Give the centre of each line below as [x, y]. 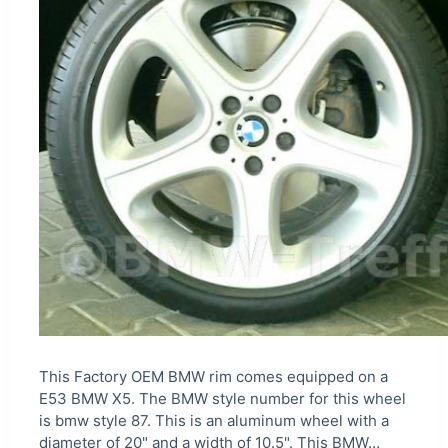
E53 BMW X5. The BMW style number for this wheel [222, 398]
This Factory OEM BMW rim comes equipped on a [213, 376]
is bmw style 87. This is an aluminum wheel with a [213, 420]
